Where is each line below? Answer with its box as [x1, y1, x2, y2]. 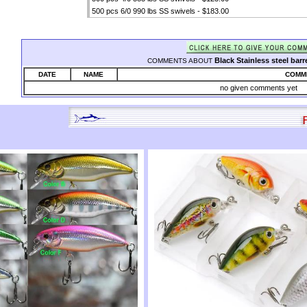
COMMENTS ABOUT [147, 57, 212, 64]
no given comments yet [219, 84, 297, 92]
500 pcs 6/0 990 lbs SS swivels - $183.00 [91, 7, 229, 15]
